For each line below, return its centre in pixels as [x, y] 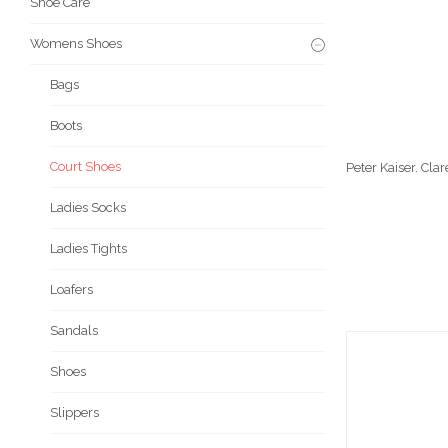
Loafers [71, 290]
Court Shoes [85, 167]
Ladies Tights [88, 249]
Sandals [74, 331]
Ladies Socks [88, 208]
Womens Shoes [76, 44]
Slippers [74, 413]
